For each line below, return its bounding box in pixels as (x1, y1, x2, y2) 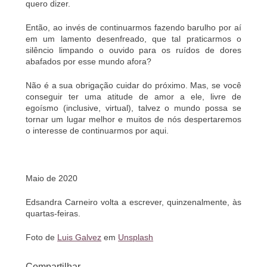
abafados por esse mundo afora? (26, 56, 152, 66)
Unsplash (118, 232, 154, 242)
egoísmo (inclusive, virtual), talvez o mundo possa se (26, 103, 241, 113)
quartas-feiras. (26, 208, 81, 218)
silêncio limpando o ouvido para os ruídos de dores (26, 45, 241, 55)
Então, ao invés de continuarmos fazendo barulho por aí (26, 22, 241, 32)
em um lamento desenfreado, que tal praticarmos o (26, 33, 241, 44)
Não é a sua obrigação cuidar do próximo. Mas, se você (26, 80, 241, 90)
